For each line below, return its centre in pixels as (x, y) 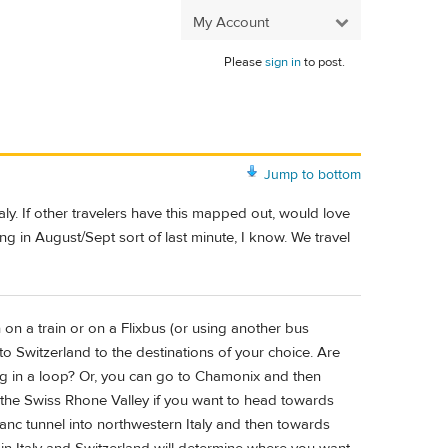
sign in (283, 62)
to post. (323, 62)
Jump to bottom (312, 174)
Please (244, 62)
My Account (231, 22)
